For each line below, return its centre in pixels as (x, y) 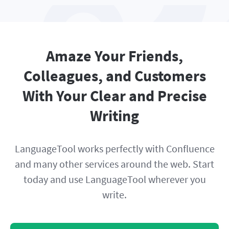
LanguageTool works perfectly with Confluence (114, 149)
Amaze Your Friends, (114, 56)
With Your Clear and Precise (114, 96)
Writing (114, 116)
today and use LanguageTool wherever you (114, 179)
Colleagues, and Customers (114, 76)
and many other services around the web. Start (114, 164)
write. (114, 195)
